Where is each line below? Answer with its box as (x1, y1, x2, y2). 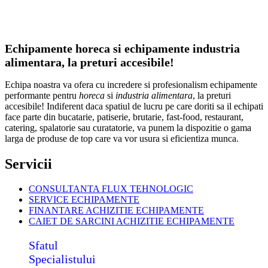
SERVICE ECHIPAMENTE (29, 194, 139, 205)
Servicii (5, 156, 52, 172)
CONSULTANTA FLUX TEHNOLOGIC (29, 184, 193, 194)
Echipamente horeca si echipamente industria (5, 42, 240, 56)
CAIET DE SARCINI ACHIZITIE (29, 216, 166, 227)
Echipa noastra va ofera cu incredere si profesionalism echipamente (5, 79, 257, 90)
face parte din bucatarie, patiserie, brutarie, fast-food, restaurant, (5, 111, 243, 122)
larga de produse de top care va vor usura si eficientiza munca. (5, 133, 239, 144)
